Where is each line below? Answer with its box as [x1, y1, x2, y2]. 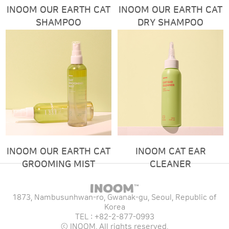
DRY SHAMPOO [138, 18, 204, 29]
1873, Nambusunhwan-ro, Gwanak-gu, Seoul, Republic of [12, 193, 217, 202]
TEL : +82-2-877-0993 [75, 213, 154, 222]
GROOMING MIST [21, 159, 95, 170]
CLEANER [150, 159, 192, 170]
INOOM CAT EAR [135, 146, 206, 157]
